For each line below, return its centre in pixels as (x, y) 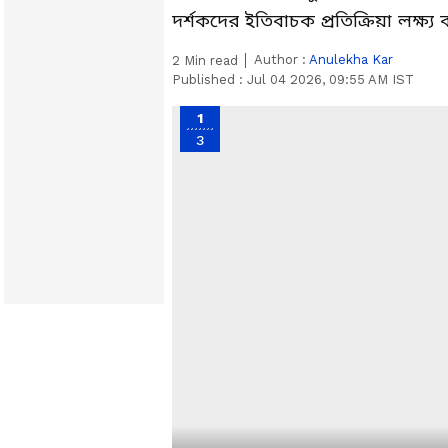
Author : (281, 59)
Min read (209, 60)
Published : (209, 79)
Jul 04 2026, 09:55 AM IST (330, 79)
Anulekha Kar (351, 59)
